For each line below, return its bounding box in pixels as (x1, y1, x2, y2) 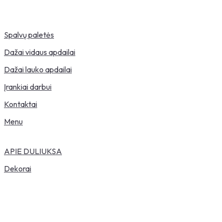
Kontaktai (4, 99, 37, 109)
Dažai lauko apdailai (4, 64, 72, 74)
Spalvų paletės (4, 30, 54, 40)
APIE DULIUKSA (4, 146, 62, 156)
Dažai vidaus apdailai (4, 47, 75, 57)
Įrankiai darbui (4, 82, 52, 92)
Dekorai (4, 164, 31, 173)
